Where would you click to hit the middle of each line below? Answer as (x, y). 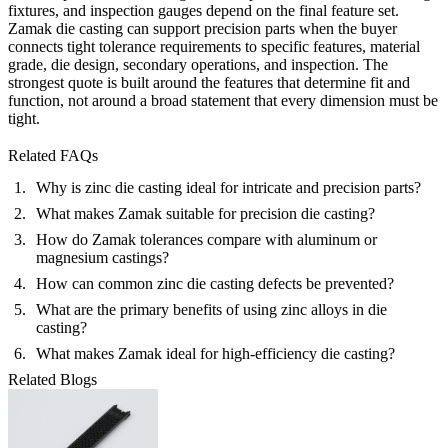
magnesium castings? (102, 257)
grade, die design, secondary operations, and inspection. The (198, 64)
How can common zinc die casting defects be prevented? (215, 283)
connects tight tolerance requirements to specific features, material (214, 46)
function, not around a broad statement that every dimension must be (223, 100)
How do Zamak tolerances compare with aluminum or (206, 239)
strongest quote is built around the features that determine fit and (209, 82)
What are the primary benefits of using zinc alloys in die (211, 309)
